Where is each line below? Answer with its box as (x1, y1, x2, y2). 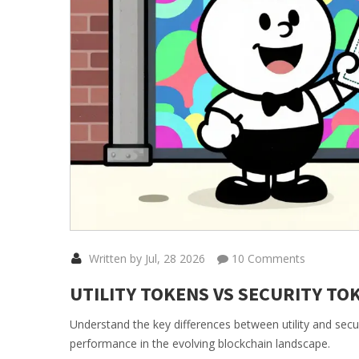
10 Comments (228, 251, 305, 267)
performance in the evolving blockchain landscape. (70, 336, 330, 352)
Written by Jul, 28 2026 (86, 251, 205, 267)
